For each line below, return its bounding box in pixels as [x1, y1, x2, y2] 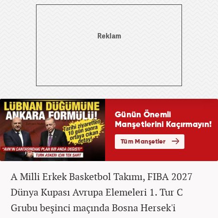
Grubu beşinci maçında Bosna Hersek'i [11, 200, 176, 214]
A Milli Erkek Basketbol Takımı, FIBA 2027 [11, 169, 193, 183]
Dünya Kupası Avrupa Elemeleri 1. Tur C [11, 185, 183, 199]
